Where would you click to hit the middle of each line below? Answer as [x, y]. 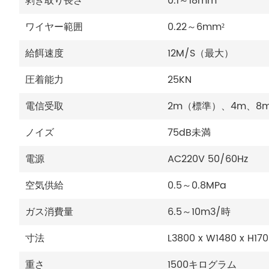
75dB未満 [189, 132]
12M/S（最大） [201, 53]
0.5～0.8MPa [197, 185]
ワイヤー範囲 [54, 27]
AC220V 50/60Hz [208, 159]
